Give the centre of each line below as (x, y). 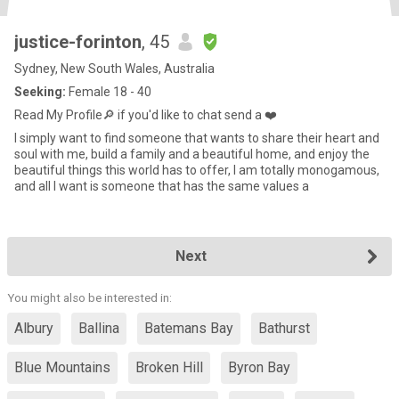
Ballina (99, 328)
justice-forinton (78, 42)
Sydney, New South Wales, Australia (114, 69)
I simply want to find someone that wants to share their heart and (197, 138)
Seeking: (40, 92)
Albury (34, 328)
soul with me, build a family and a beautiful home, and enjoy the (192, 154)
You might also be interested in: (90, 298)
